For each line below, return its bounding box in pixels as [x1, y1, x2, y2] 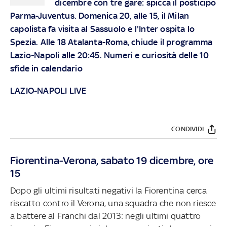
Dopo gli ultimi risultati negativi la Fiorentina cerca [10, 185, 207, 196]
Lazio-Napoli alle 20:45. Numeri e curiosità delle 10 [10, 50, 209, 60]
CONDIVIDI [171, 125, 204, 133]
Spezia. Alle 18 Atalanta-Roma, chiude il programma [10, 36, 213, 47]
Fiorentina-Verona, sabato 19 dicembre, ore [10, 154, 214, 167]
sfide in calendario [10, 63, 83, 73]
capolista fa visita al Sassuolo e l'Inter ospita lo [10, 23, 195, 34]
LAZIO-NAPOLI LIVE [10, 85, 87, 96]
